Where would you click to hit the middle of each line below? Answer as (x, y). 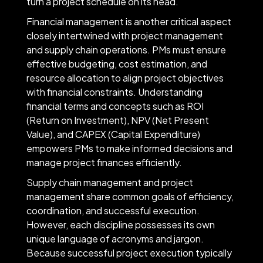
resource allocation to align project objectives (125, 77)
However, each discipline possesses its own (120, 224)
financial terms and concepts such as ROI (115, 106)
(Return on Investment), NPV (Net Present (117, 120)
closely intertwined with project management (124, 35)
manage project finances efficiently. (105, 162)
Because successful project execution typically (129, 252)
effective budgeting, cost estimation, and (117, 63)
